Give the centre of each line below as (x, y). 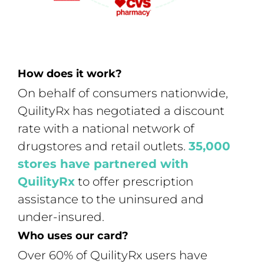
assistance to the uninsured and (111, 199)
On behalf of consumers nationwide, (123, 93)
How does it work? (70, 74)
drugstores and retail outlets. (103, 146)
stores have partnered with (103, 164)
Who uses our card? (73, 236)
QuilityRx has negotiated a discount (121, 111)
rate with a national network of (106, 129)
